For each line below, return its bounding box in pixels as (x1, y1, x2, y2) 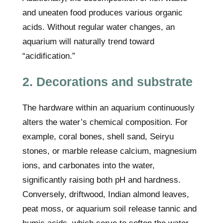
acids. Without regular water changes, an (22, 22, 175, 32)
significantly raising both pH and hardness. (22, 175, 181, 185)
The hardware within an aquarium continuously (22, 103, 195, 112)
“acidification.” (22, 51, 75, 61)
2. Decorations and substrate (22, 75, 193, 89)
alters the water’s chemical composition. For (22, 117, 188, 127)
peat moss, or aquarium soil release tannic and (22, 204, 197, 214)
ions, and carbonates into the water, (22, 161, 155, 170)
